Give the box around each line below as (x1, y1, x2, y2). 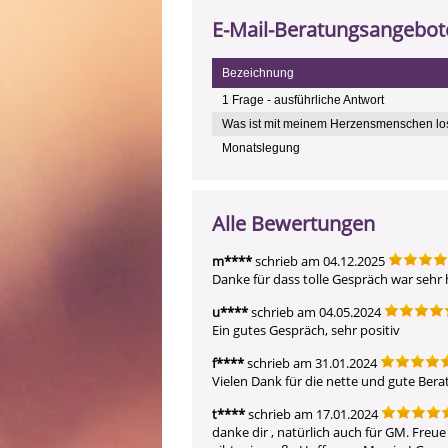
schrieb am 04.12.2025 (252, 252, 385, 270)
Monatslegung (222, 141, 300, 155)
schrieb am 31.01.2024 (244, 354, 377, 372)
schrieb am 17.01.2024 (245, 405, 378, 423)
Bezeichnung (222, 66, 294, 80)
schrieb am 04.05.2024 (248, 303, 381, 321)
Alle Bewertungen (212, 210, 375, 237)
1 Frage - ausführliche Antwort (222, 93, 384, 107)
